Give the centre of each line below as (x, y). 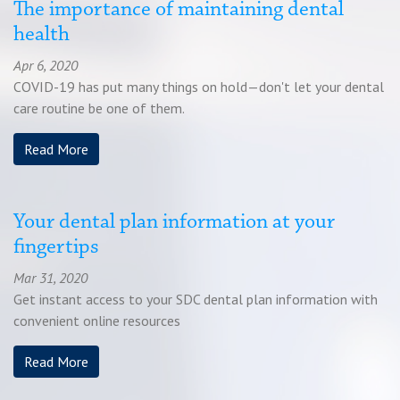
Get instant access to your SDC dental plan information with (196, 299)
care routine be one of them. (99, 108)
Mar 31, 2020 (50, 278)
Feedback (164, 77)
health (42, 35)
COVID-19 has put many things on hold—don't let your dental (199, 87)
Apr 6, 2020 (46, 65)
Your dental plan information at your (174, 222)
